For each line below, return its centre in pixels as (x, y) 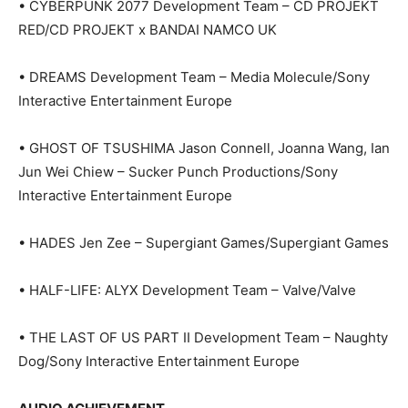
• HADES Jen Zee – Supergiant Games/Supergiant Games (204, 243)
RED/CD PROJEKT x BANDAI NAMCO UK (148, 30)
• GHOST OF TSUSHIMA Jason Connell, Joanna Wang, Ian (204, 148)
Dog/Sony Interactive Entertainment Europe (159, 362)
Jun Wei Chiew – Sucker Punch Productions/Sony (178, 172)
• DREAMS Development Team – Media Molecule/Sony (194, 77)
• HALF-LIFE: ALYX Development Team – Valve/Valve (187, 291)
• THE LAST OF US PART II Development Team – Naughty (203, 338)
